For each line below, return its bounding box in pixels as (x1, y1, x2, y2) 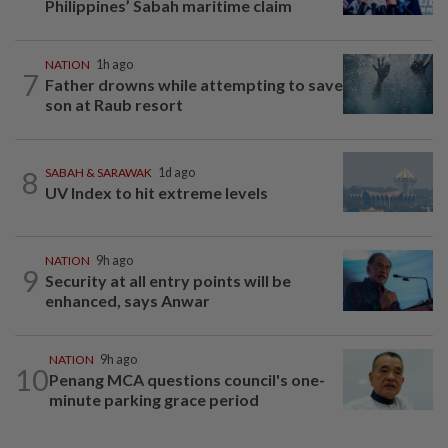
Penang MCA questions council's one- (49, 370, 325, 390)
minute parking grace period (49, 390, 259, 410)
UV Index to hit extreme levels (45, 183, 268, 203)
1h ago (96, 57, 133, 73)
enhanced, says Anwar (45, 291, 210, 311)
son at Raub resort (45, 95, 183, 115)
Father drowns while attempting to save (45, 75, 343, 95)
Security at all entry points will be (45, 271, 291, 291)
